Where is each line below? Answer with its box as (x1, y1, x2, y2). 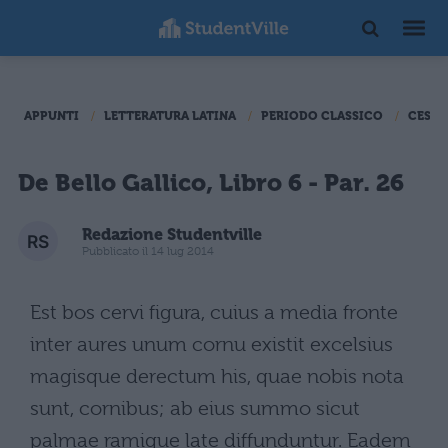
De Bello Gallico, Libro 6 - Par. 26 (18, 169, 404, 197)
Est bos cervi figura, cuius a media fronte (30, 301, 398, 324)
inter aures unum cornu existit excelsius (30, 333, 393, 356)
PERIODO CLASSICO (261, 109, 383, 123)
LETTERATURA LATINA (104, 109, 236, 123)
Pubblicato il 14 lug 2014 (82, 243, 214, 258)
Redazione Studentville (82, 224, 262, 244)
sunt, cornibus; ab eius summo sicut (30, 397, 360, 420)
